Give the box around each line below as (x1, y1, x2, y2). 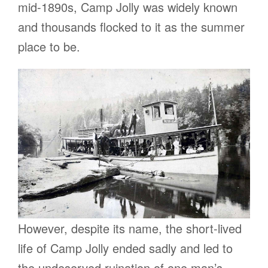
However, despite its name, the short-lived (18, 220, 242, 237)
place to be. (18, 37, 80, 55)
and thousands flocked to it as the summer (18, 17, 245, 35)
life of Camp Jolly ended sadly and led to (18, 239, 233, 257)
